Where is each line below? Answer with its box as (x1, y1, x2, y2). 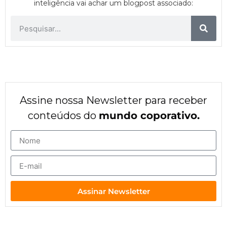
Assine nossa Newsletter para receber (20, 94, 207, 107)
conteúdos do (27, 109, 99, 122)
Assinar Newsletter (77, 186, 150, 196)
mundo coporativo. (98, 109, 200, 122)
